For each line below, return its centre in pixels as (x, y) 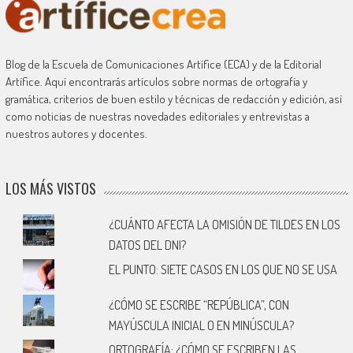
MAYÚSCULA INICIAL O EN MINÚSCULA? (202, 326)
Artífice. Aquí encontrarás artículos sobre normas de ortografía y (156, 82)
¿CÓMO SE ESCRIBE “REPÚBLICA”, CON (199, 305)
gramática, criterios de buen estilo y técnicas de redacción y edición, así (173, 99)
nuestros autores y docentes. (76, 134)
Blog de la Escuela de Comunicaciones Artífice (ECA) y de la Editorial (163, 65)
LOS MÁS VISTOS (50, 189)
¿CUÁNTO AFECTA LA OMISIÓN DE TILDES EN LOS (225, 225)
